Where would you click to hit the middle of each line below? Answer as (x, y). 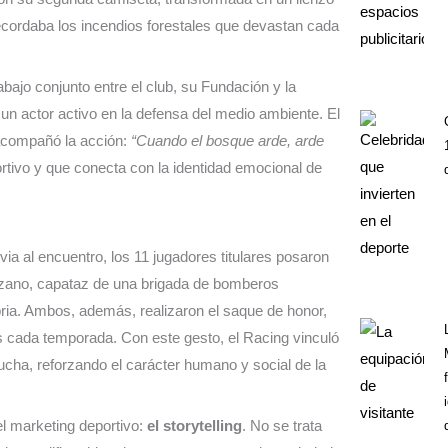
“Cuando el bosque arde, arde (227, 141)
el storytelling (194, 426)
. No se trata (282, 426)
